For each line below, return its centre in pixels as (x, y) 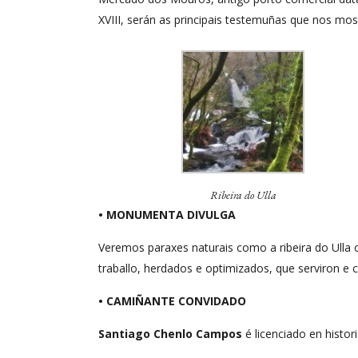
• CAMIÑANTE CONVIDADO (172, 300)
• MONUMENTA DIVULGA (167, 214)
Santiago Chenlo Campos (170, 333)
